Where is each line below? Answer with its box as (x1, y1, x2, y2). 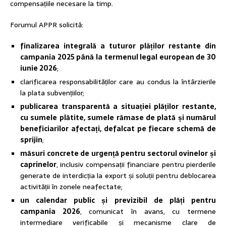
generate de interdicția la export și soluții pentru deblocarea (20, 169, 216, 181)
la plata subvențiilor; (20, 87, 84, 98)
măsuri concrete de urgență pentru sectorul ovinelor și (20, 147, 216, 159)
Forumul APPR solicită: (10, 19, 83, 30)
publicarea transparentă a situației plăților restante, (20, 100, 216, 112)
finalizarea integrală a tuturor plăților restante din (20, 40, 216, 51)
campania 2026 (20, 205, 80, 217)
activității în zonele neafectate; (20, 181, 123, 192)
